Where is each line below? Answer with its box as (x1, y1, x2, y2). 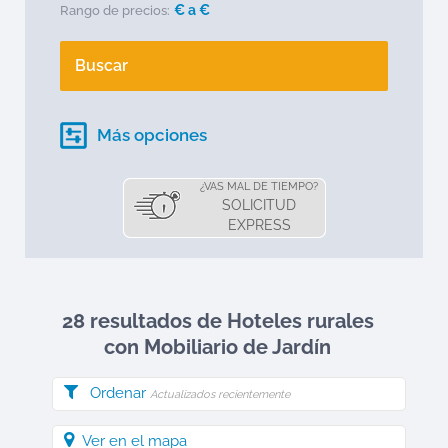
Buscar (75, 56, 128, 75)
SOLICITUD (222, 197, 296, 213)
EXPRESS (227, 217, 291, 233)
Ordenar (90, 384, 150, 402)
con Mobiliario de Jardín (104, 335, 331, 359)
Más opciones (97, 125, 207, 145)
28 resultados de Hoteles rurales (61, 309, 374, 333)
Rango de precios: (60, 3, 170, 18)
